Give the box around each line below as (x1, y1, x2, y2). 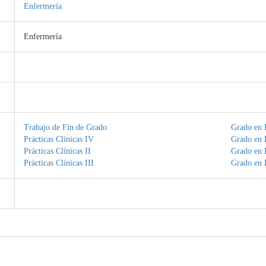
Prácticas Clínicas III (23, 159, 94, 167)
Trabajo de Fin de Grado (23, 123, 107, 132)
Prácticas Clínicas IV (23, 135, 94, 144)
